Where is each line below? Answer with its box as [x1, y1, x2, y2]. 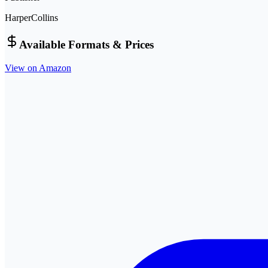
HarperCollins [5, 12, 58, 23]
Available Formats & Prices [19, 38, 154, 51]
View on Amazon [5, 63, 71, 73]
